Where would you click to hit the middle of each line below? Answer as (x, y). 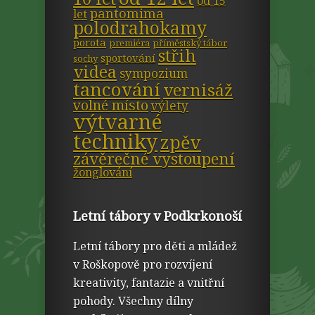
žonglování (103, 172)
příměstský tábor (190, 43)
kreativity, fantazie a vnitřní (149, 283)
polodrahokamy (140, 28)
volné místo (111, 105)
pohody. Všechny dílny (133, 301)
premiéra (129, 43)
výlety (170, 106)
